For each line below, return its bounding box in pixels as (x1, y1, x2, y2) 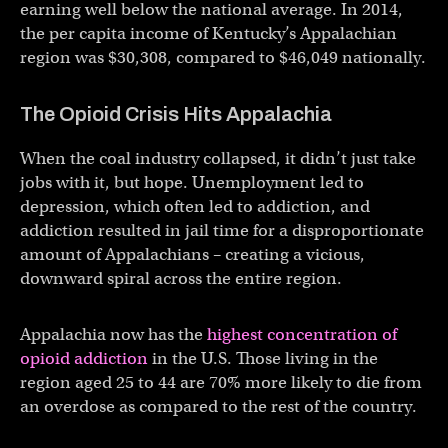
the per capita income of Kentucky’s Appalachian (20, 22, 397, 44)
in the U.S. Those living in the (148, 347, 378, 369)
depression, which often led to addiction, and (20, 195, 370, 217)
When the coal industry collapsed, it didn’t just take (20, 147, 416, 169)
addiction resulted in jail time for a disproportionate (20, 219, 424, 241)
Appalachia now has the (20, 323, 207, 345)
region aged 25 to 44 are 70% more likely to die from (20, 371, 422, 393)
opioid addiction (20, 347, 148, 369)
